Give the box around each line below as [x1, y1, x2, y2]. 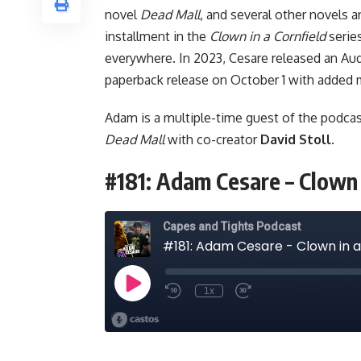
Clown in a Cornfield [210, 27, 326, 44]
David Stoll [260, 131, 331, 147]
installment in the [105, 27, 210, 44]
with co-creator [164, 131, 260, 147]
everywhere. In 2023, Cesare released [105, 49, 324, 66]
